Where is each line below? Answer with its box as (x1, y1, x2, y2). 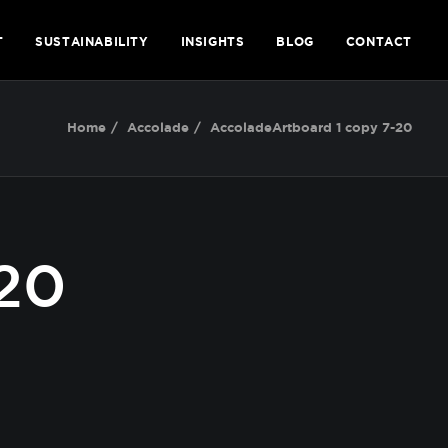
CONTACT (345, 34, 412, 48)
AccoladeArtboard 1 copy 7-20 (210, 120, 412, 135)
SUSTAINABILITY (35, 34, 149, 48)
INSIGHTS (180, 34, 245, 48)
